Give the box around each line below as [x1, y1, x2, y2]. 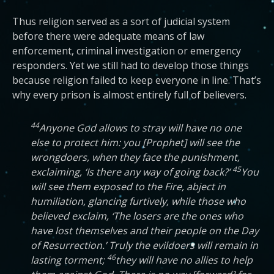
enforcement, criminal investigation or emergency [12, 44, 241, 57]
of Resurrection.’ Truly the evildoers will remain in [31, 239, 258, 252]
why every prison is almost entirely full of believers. [12, 88, 246, 102]
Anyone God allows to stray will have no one [39, 121, 242, 135]
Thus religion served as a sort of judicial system [12, 15, 230, 28]
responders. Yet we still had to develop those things [12, 59, 249, 72]
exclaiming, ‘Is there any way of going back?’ [31, 165, 232, 179]
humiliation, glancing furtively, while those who [31, 194, 246, 208]
